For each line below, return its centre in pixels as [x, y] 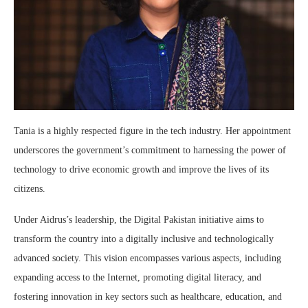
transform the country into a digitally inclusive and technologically [144, 239]
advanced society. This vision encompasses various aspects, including [147, 258]
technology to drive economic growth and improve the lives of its [141, 170]
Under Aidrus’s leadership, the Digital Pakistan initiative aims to [139, 220]
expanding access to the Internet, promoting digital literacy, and [137, 278]
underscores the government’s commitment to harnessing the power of [150, 151]
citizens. [30, 189]
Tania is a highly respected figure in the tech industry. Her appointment [152, 131]
